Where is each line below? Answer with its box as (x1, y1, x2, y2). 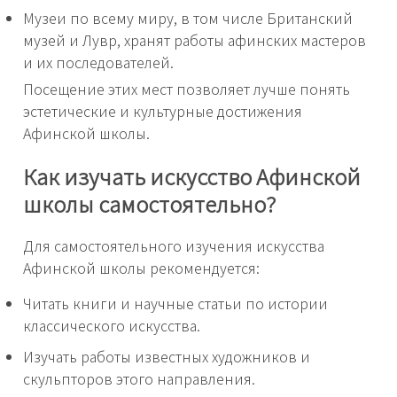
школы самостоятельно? (23, 188, 276, 220)
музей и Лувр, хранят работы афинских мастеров (23, 29, 366, 51)
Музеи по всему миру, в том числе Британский (23, 7, 353, 29)
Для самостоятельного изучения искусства (23, 235, 324, 257)
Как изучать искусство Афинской (23, 160, 361, 192)
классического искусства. (23, 315, 200, 337)
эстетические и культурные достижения (23, 100, 302, 122)
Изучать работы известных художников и (23, 346, 310, 368)
